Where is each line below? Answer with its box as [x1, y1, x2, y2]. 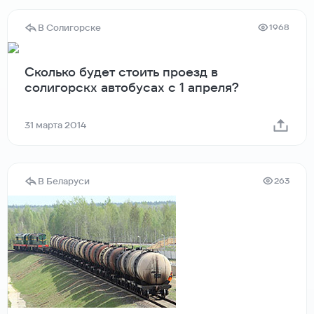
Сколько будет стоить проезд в [25, 63, 218, 80]
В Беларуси [38, 175, 90, 187]
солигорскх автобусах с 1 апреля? [25, 78, 239, 95]
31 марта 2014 [25, 118, 86, 131]
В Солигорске [38, 21, 101, 34]
